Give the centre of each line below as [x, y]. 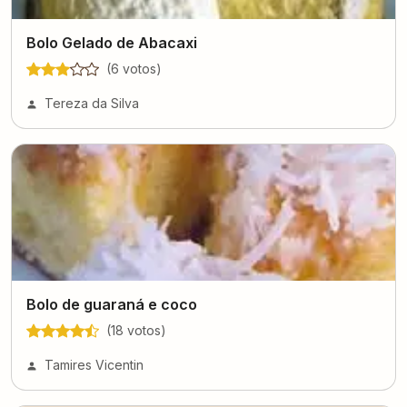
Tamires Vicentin [94, 365]
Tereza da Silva [92, 103]
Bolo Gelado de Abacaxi [112, 43]
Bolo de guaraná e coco [112, 304]
